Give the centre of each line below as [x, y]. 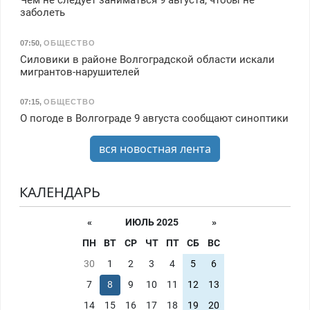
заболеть [42, 13]
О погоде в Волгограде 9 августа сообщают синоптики [154, 119]
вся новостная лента [155, 149]
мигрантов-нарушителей [80, 72]
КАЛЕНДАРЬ [60, 192]
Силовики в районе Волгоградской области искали [147, 59]
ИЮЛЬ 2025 [152, 223]
